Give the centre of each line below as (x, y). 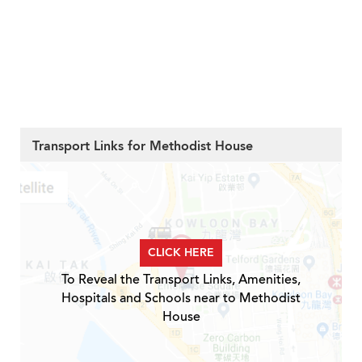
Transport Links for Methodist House (143, 147)
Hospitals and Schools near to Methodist (181, 299)
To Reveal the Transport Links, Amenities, (181, 280)
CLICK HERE (181, 253)
